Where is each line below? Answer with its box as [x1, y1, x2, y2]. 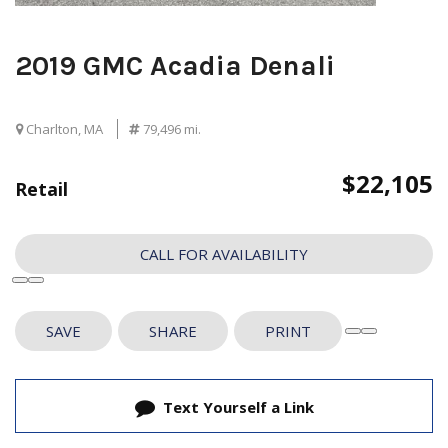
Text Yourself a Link [162, 396, 314, 417]
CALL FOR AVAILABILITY [140, 243, 308, 264]
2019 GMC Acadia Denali [15, 48, 335, 82]
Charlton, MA [23, 119, 103, 138]
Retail [15, 176, 68, 201]
